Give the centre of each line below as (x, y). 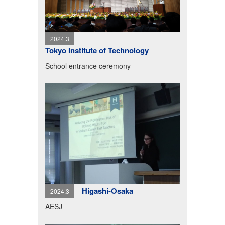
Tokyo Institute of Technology (97, 50)
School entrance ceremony (88, 66)
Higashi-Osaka (107, 191)
